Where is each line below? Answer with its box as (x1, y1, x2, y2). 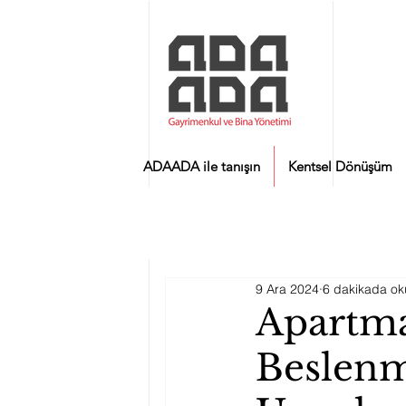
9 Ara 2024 (256, 280, 319, 297)
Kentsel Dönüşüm (288, 158, 392, 175)
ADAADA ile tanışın (143, 158, 260, 175)
